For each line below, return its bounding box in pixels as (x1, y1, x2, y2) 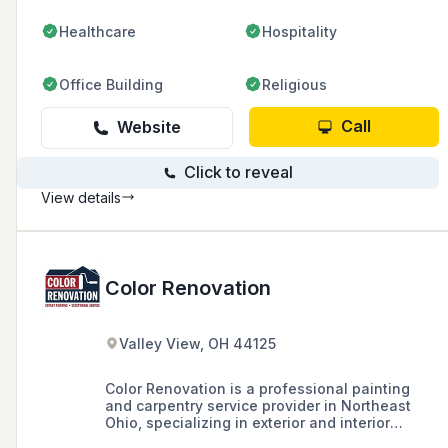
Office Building (59, 75, 163, 93)
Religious (262, 75, 327, 93)
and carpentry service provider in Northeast (105, 396, 411, 414)
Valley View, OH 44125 (119, 334, 276, 352)
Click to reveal (183, 162, 293, 183)
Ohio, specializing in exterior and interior (105, 413, 390, 431)
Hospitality (262, 22, 337, 40)
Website (117, 117, 181, 138)
